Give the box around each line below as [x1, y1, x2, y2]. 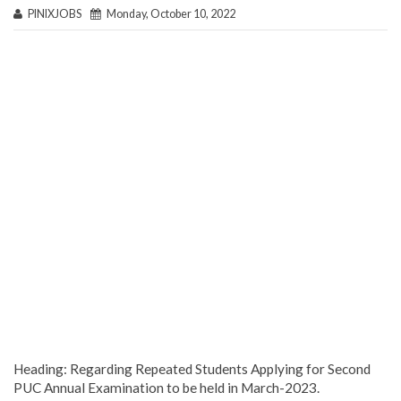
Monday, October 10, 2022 [101, 7, 235, 21]
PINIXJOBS [22, 7, 90, 21]
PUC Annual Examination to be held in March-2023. [13, 379, 320, 396]
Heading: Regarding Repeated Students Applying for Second [13, 360, 371, 377]
